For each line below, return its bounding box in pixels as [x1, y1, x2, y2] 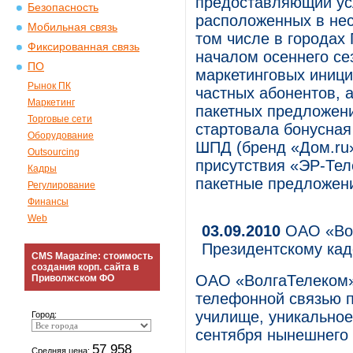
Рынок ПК [28, 80, 71, 91]
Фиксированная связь [28, 41, 139, 53]
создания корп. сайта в [32, 262, 139, 273]
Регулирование [28, 180, 95, 191]
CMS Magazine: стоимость [32, 251, 153, 262]
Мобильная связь [28, 21, 117, 33]
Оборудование [28, 130, 94, 141]
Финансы [28, 196, 69, 207]
